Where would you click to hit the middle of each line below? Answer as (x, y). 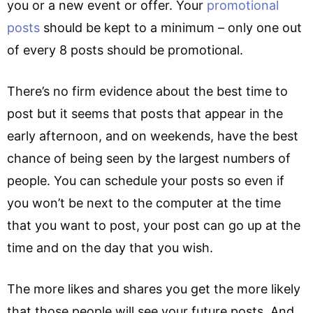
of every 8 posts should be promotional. (125, 50)
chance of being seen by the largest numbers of (149, 158)
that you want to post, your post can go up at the (154, 225)
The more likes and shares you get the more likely (154, 289)
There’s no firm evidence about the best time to (147, 91)
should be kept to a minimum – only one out (171, 28)
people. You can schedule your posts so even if (146, 181)
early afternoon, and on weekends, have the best (153, 136)
